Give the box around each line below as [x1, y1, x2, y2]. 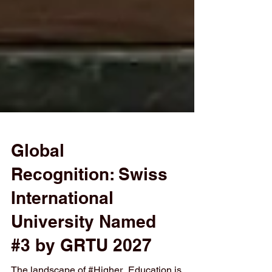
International [11, 236, 114, 256]
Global [11, 189, 64, 209]
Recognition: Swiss [11, 212, 168, 233]
